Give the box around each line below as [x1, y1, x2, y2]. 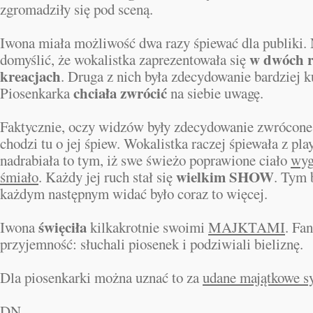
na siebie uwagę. [167, 83, 263, 103]
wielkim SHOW [176, 166, 274, 187]
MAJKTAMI [208, 217, 285, 237]
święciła [38, 217, 87, 238]
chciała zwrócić [73, 82, 167, 103]
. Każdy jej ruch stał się [38, 167, 176, 187]
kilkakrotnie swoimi [87, 217, 208, 237]
